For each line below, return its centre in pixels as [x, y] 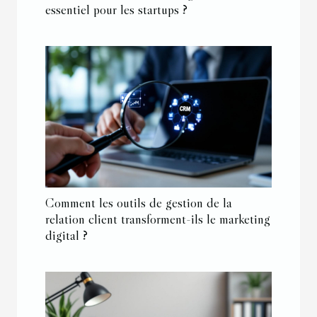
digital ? [67, 235]
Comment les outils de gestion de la [139, 202]
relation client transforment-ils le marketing [158, 218]
